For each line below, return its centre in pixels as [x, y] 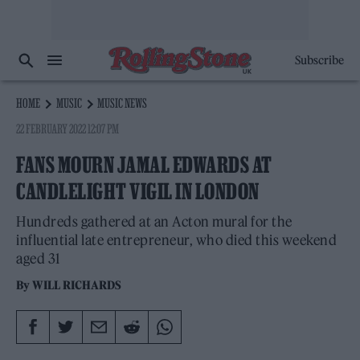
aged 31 [39, 259]
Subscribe [319, 60]
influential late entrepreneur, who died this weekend [176, 240]
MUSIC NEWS [123, 103]
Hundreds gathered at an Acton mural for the [154, 222]
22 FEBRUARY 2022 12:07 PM [68, 129]
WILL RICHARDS [77, 285]
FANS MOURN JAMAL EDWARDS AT [144, 165]
